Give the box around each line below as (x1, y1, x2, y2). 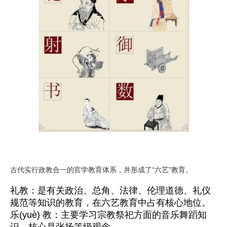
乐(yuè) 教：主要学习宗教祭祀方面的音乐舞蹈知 (10, 210, 207, 220)
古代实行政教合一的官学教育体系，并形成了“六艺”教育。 (10, 166, 193, 174)
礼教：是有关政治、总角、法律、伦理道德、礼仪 (10, 185, 211, 196)
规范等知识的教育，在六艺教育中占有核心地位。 (10, 198, 211, 208)
